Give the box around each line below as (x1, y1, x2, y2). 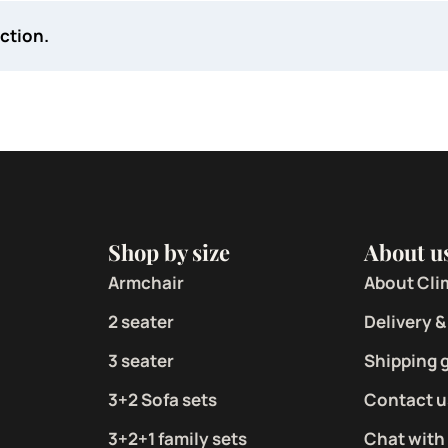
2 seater (107, 309, 174, 333)
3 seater (107, 348, 174, 372)
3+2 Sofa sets (107, 387, 217, 411)
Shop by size (107, 236, 230, 267)
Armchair (107, 270, 184, 294)
